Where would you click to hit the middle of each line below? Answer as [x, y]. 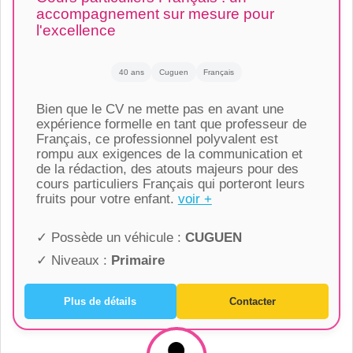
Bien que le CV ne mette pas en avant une [160, 110]
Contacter [253, 301]
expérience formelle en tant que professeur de [171, 124]
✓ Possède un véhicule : [110, 238]
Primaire [137, 261]
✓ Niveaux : [73, 261]
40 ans [131, 72]
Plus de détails [100, 301]
